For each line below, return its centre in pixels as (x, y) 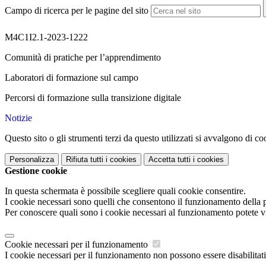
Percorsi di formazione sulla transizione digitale (93, 98)
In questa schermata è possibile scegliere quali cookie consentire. (125, 191)
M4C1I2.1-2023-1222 (46, 37)
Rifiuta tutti (85, 160)
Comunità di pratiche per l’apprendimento (83, 58)
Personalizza (32, 160)
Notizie (18, 118)
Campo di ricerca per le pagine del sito (77, 11)
